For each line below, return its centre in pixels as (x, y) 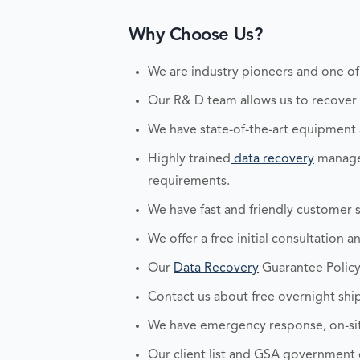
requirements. (189, 181)
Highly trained (189, 159)
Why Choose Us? (196, 35)
